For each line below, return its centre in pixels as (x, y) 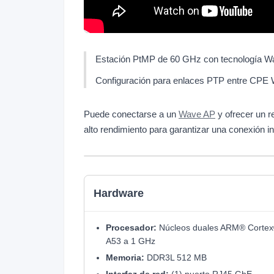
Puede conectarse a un (131, 114)
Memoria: (125, 257)
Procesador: (131, 227)
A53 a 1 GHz (131, 241)
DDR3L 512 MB (176, 257)
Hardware (119, 193)
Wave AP (197, 114)
